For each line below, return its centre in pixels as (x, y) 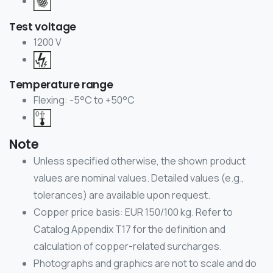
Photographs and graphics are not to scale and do (145, 264)
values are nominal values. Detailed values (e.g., (139, 178)
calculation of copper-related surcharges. (128, 246)
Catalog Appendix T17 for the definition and (129, 229)
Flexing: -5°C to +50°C (84, 100)
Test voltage (43, 27)
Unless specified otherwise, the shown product (140, 161)
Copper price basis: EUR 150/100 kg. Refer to (133, 212)
